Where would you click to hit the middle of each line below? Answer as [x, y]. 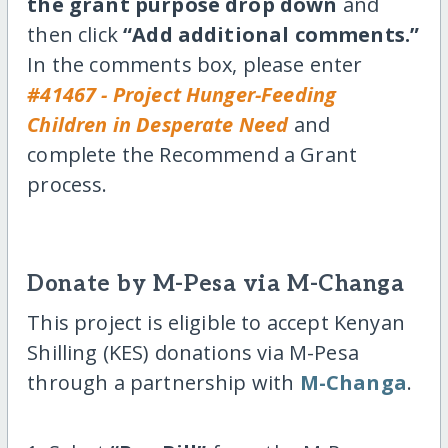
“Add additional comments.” [271, 35]
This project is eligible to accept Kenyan [216, 323]
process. [67, 185]
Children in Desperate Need [158, 125]
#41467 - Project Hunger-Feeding [182, 95]
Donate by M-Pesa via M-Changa [216, 285]
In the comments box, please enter [195, 65]
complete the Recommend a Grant [192, 155]
